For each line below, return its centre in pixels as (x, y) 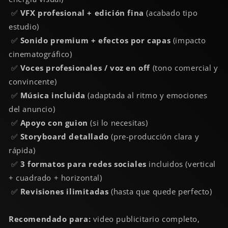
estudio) (24, 27)
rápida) (22, 150)
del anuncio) (32, 109)
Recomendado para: (50, 219)
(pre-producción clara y (154, 137)
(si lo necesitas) (118, 123)
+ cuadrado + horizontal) (55, 178)
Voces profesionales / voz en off (85, 68)
